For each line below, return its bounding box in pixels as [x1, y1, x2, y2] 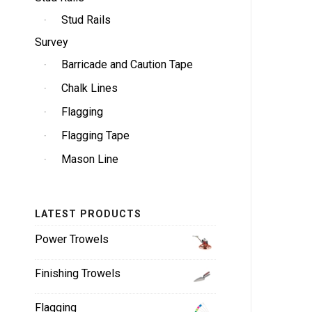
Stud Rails [61, 13, 111, 26]
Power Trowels [35, 233, 109, 246]
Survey [35, 36, 68, 49]
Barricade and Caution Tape [61, 58, 193, 71]
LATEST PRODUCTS [35, 208, 141, 219]
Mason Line [61, 153, 118, 166]
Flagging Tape [61, 129, 130, 142]
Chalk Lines [61, 81, 118, 95]
